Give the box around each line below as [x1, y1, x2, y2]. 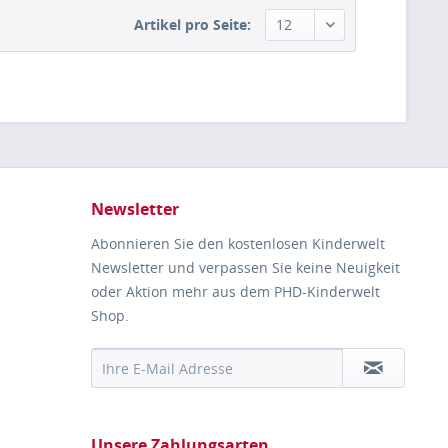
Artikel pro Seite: [134, 15, 251, 35]
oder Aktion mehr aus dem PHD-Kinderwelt [91, 282, 380, 302]
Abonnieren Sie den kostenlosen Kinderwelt [91, 234, 385, 254]
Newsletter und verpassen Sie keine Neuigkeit [91, 258, 400, 278]
